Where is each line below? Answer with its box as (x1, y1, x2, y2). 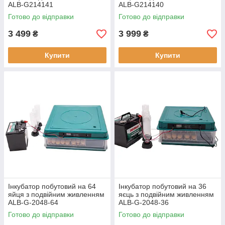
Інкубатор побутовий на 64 (8, 182, 96, 190)
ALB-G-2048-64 (8, 198, 58, 206)
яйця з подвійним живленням (8, 190, 104, 198)
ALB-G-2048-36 (119, 198, 169, 206)
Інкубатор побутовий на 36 (119, 182, 206, 190)
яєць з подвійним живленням (119, 190, 214, 198)
